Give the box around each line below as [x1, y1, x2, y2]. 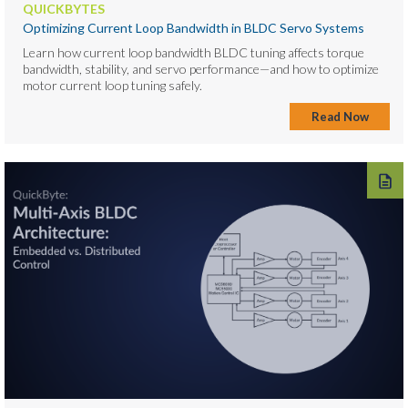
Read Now [311, 108, 369, 124]
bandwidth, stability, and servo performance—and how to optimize [23, 60, 379, 76]
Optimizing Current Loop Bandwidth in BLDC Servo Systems [23, 19, 364, 36]
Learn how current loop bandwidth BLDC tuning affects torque [23, 44, 364, 60]
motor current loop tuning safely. [23, 76, 202, 93]
